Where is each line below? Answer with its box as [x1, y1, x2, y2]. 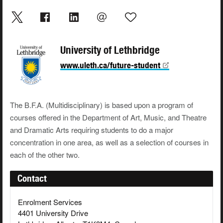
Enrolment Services [18, 197, 82, 208]
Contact [17, 173, 47, 184]
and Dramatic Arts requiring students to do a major [10, 124, 173, 135]
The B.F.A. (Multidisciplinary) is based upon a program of [10, 100, 193, 111]
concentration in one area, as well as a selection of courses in [10, 137, 209, 148]
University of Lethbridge [60, 44, 160, 57]
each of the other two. [10, 149, 80, 160]
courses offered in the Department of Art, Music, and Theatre [10, 112, 207, 123]
